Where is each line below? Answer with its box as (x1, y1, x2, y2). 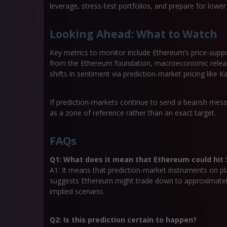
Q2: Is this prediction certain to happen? (50, 215, 197, 224)
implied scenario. (50, 186, 104, 196)
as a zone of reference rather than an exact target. (50, 108, 216, 118)
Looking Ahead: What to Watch (50, 27, 217, 41)
